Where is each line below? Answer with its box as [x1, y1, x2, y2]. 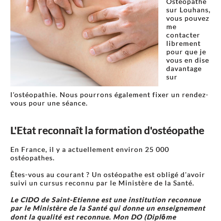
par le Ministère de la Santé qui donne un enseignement [10, 204, 205, 212]
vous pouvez [166, 14, 209, 22]
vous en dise [166, 56, 209, 64]
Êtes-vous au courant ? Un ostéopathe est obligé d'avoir [10, 170, 205, 179]
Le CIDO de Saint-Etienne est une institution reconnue [10, 195, 201, 204]
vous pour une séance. [10, 99, 88, 107]
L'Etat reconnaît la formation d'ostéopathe [10, 124, 204, 136]
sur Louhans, [166, 5, 211, 14]
